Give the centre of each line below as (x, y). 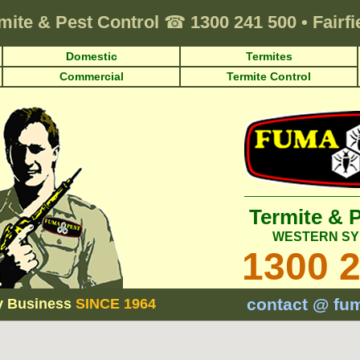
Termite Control (269, 76)
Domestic (91, 56)
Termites (269, 56)
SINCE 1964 (116, 304)
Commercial (91, 76)
